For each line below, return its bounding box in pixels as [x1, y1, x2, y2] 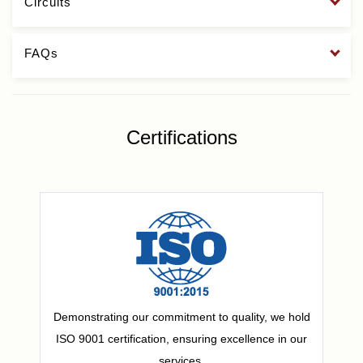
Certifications [126, 126, 237, 148]
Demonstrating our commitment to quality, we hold [53, 310, 310, 323]
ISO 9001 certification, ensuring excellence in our [56, 331, 307, 345]
